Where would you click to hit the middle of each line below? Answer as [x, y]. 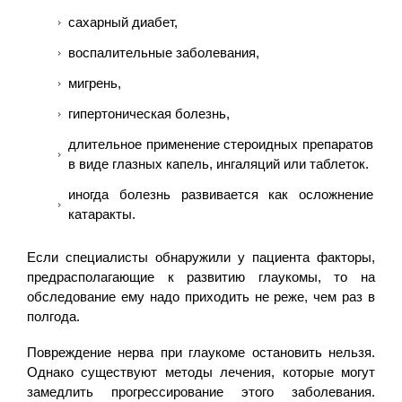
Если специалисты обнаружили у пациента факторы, [201, 257]
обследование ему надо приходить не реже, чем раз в [201, 296]
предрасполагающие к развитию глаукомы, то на [201, 276]
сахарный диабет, [123, 22]
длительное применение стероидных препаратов [221, 144]
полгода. [53, 316]
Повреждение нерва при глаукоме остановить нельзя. [201, 352]
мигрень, [95, 83]
